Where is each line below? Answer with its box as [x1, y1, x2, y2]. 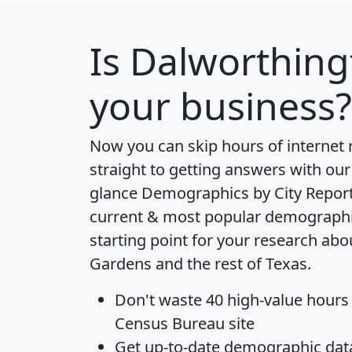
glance [90, 181, 141, 203]
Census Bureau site [115, 312, 255, 334]
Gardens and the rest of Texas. [90, 252, 311, 274]
